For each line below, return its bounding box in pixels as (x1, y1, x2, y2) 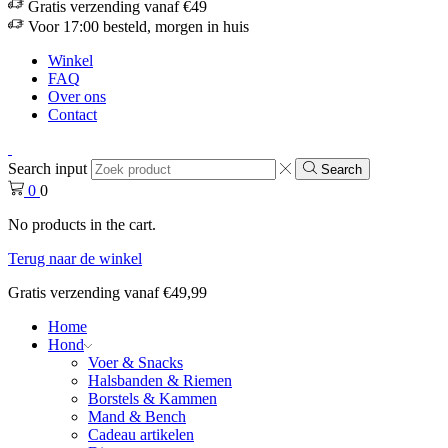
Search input (8, 160, 87, 178)
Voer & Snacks (88, 354, 183, 372)
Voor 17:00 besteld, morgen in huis (28, 18, 249, 35)
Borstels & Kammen (88, 390, 217, 408)
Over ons (48, 88, 106, 105)
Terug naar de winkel (8, 250, 142, 268)
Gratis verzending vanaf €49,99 (8, 284, 207, 302)
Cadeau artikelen (88, 426, 194, 444)
